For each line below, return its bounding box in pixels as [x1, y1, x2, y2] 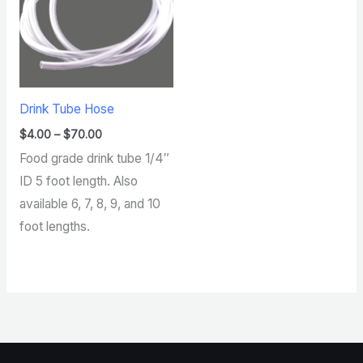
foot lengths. [19, 218, 90, 234]
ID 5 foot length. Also [19, 173, 138, 189]
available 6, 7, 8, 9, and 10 [19, 195, 160, 211]
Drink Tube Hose [19, 100, 114, 117]
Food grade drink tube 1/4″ [19, 150, 169, 166]
